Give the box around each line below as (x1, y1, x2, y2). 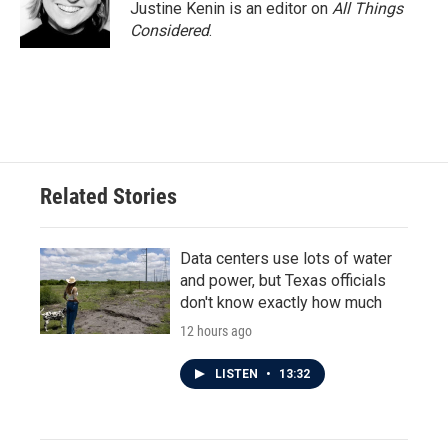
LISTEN (215, 367, 261, 381)
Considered (130, 21, 209, 40)
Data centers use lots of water (180, 249, 392, 268)
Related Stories (40, 184, 177, 209)
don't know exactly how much (180, 293, 382, 312)
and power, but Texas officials (180, 271, 386, 290)
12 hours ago (180, 323, 252, 339)
